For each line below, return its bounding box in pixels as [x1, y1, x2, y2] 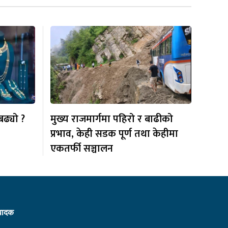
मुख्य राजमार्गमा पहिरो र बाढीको [50, 110, 173, 128]
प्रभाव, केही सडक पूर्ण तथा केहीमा [50, 125, 178, 142]
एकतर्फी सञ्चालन [50, 139, 113, 157]
